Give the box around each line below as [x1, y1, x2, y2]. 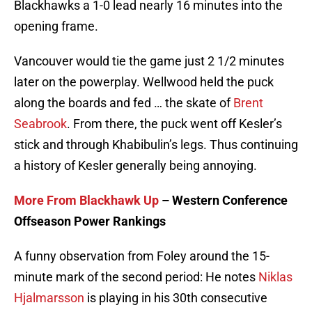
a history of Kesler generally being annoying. [14, 158, 257, 173]
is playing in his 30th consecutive [84, 290, 267, 306]
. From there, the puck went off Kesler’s [67, 116, 282, 132]
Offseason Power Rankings [14, 214, 166, 229]
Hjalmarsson [14, 290, 84, 306]
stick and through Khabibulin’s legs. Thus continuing [14, 137, 298, 153]
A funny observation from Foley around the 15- [14, 249, 270, 264]
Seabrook [14, 116, 67, 132]
